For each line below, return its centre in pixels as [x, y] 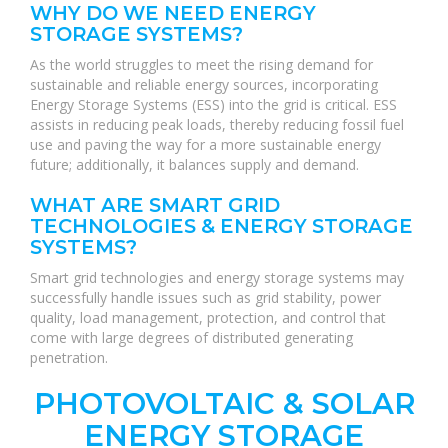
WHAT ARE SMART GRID [155, 205]
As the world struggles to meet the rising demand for [201, 64]
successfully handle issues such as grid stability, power [205, 297]
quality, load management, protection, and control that [208, 317]
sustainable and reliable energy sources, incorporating [204, 84]
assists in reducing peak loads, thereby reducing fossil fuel [217, 124]
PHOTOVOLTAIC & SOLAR [224, 403]
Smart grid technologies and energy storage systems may [217, 277]
